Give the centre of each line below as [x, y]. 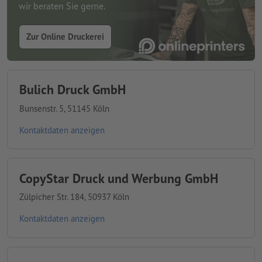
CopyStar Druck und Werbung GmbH [118, 178]
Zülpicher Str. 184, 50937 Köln [74, 197]
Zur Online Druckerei [65, 37]
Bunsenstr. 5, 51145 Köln [64, 108]
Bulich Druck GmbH [72, 90]
